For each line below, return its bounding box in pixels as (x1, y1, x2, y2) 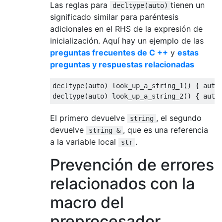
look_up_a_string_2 (108, 92, 183, 100)
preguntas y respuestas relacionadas (50, 59, 194, 69)
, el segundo (156, 112, 202, 123)
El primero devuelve (50, 112, 127, 123)
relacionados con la (50, 173, 195, 193)
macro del (50, 192, 124, 212)
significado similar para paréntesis (50, 11, 178, 22)
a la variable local (50, 136, 118, 147)
